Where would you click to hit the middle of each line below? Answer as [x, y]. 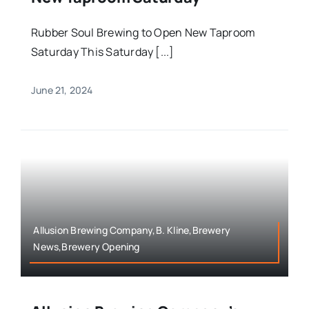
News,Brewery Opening [87, 246]
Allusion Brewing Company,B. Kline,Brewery [132, 230]
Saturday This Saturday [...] [102, 52]
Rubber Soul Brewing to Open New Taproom [143, 33]
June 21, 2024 [62, 90]
